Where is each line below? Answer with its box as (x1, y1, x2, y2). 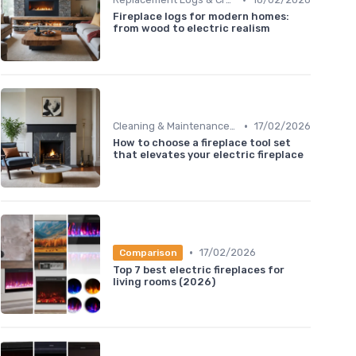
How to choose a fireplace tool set (113, 137, 291, 149)
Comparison (118, 246, 177, 258)
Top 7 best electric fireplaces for (113, 263, 284, 276)
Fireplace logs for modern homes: (113, 10, 289, 23)
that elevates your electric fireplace (113, 149, 304, 161)
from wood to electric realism (113, 22, 270, 35)
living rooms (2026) (113, 275, 215, 288)
